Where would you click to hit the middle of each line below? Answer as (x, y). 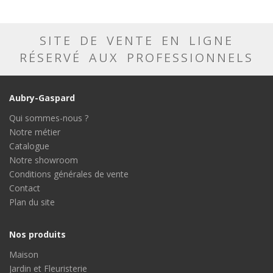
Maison (24, 254)
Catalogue (29, 146)
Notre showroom (44, 160)
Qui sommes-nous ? (49, 118)
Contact (25, 188)
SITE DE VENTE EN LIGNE (136, 40)
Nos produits (37, 234)
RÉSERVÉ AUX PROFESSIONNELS (136, 57)
